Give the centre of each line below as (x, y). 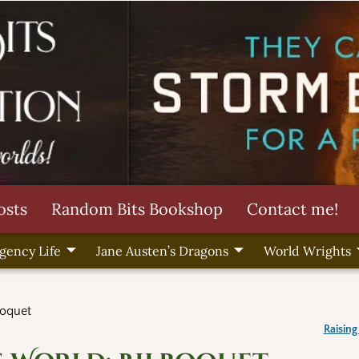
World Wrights (307, 251)
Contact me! (292, 208)
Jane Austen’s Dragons (162, 251)
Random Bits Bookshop (137, 208)
